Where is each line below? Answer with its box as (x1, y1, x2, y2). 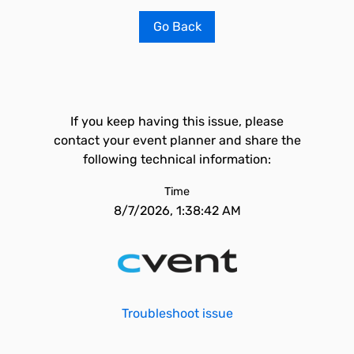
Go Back (153, 19, 201, 34)
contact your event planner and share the (53, 133, 301, 148)
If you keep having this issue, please (70, 114, 284, 129)
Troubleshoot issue (121, 306, 233, 321)
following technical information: (83, 152, 271, 167)
